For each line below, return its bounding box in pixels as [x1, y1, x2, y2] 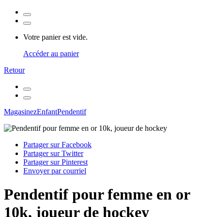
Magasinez [4, 108, 37, 116]
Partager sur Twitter [23, 149, 83, 157]
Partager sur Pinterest [23, 158, 88, 166]
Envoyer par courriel [23, 167, 86, 175]
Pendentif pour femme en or [4, 186, 190, 203]
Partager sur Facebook [23, 140, 92, 149]
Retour [4, 66, 25, 74]
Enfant [37, 108, 57, 116]
